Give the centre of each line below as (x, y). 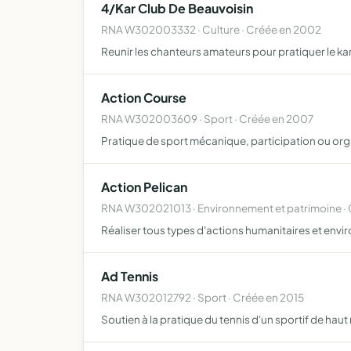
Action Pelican (144, 187)
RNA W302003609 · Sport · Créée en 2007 (207, 119)
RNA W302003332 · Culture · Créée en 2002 (211, 29)
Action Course (144, 98)
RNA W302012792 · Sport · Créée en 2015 (203, 297)
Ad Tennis (130, 276)
